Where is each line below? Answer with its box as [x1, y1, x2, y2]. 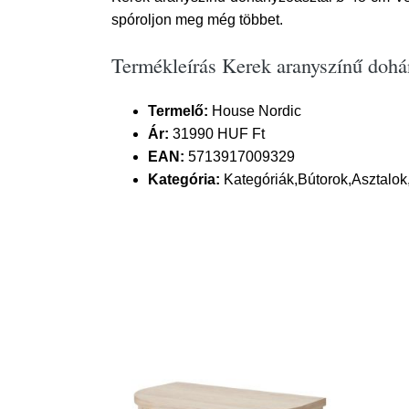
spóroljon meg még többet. [111, 12, 283, 27]
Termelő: [148, 103, 208, 119]
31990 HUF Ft [169, 126, 265, 142]
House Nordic [208, 103, 301, 119]
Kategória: [148, 172, 220, 187]
